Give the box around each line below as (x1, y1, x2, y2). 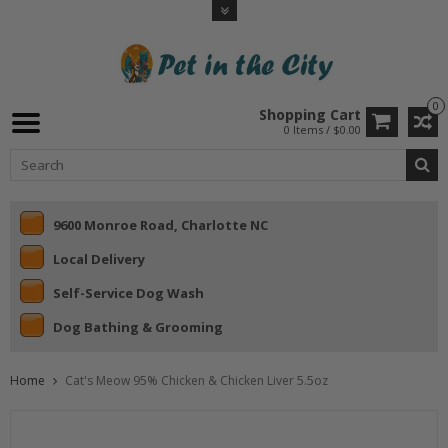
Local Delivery (53, 249, 145, 268)
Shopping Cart (259, 104, 361, 124)
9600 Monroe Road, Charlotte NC (53, 215, 268, 234)
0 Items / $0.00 (284, 121, 361, 137)
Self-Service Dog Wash (53, 283, 204, 302)
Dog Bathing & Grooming (53, 317, 223, 336)
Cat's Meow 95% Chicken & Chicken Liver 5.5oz (65, 372, 328, 390)
